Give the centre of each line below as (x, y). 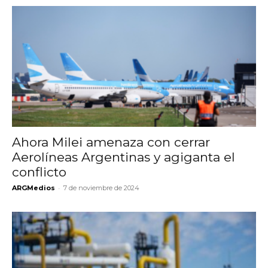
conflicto (41, 172)
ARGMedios (33, 188)
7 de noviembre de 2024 (101, 188)
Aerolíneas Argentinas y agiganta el (124, 157)
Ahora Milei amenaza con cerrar (111, 142)
